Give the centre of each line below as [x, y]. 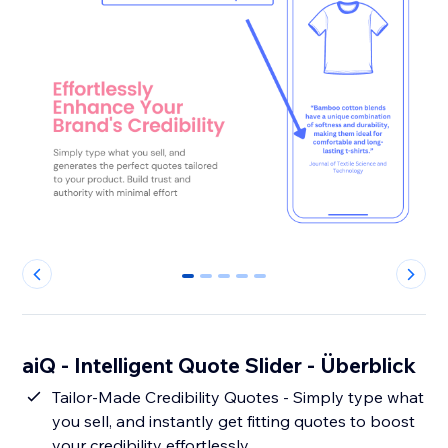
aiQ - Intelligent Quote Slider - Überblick [219, 365]
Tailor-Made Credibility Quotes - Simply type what [173, 397]
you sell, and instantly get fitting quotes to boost [234, 421]
